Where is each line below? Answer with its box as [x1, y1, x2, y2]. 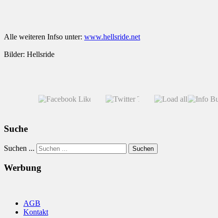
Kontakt [23, 208, 48, 217]
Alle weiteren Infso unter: [4, 33, 84, 41]
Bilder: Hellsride [4, 50, 54, 59]
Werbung [4, 163, 41, 173]
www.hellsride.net [84, 33, 140, 41]
